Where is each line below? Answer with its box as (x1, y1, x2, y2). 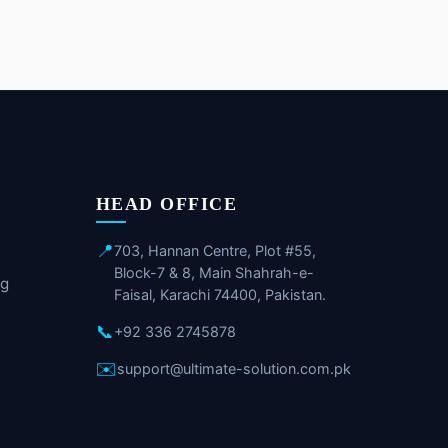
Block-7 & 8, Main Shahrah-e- (113, 264, 314, 282)
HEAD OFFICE (95, 194, 238, 215)
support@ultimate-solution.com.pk (116, 360, 351, 378)
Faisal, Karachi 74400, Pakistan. (113, 286, 326, 304)
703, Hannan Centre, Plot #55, (113, 242, 316, 260)
